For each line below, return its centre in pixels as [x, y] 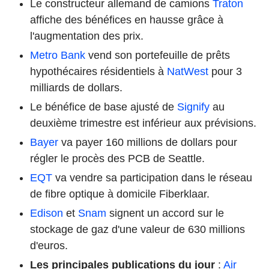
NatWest [188, 71]
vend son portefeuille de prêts [158, 55]
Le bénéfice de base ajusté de [104, 107]
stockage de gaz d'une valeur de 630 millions [138, 229]
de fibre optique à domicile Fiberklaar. [120, 194]
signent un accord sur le [165, 213]
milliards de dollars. [76, 87]
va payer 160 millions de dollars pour [148, 142]
